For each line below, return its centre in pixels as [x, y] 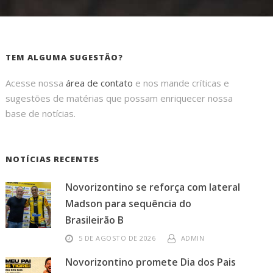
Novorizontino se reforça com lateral [153, 187]
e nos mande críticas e [181, 83]
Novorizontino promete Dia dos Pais [151, 262]
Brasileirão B [95, 220]
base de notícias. [41, 113]
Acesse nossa [36, 83]
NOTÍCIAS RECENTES [53, 159]
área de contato [100, 83]
